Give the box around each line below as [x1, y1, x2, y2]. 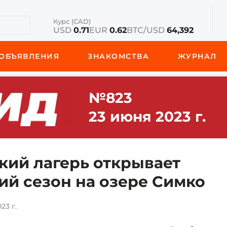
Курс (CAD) [53, 17, 91, 25]
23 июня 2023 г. [88, 108, 206, 126]
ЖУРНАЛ [177, 52, 217, 61]
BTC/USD [126, 25, 167, 35]
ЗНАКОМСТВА [88, 52, 149, 61]
